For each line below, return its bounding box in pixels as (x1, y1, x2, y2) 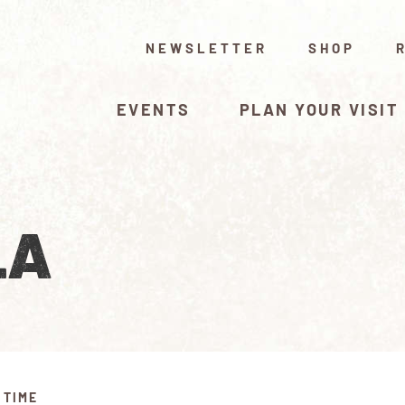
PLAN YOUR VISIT (239, 99, 399, 119)
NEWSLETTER (146, 40, 268, 56)
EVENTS (116, 99, 191, 119)
